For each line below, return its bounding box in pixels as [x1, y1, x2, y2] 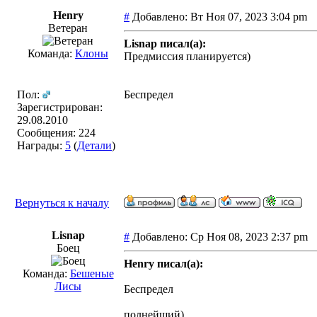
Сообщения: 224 [17, 127, 96, 139]
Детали [77, 139, 112, 151]
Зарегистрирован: [17, 101, 103, 113]
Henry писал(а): [124, 258, 203, 270]
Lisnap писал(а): [124, 38, 206, 50]
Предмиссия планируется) [124, 50, 250, 62]
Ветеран [48, 22, 88, 34]
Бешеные [69, 267, 114, 279]
